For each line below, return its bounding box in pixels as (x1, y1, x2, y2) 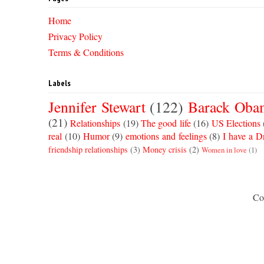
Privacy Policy (48, 30, 103, 43)
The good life (141, 116, 191, 129)
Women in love (202, 144, 247, 155)
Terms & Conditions (48, 46, 124, 59)
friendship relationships (48, 143, 128, 155)
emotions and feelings (126, 129, 207, 142)
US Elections (211, 116, 260, 129)
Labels (48, 78, 71, 89)
